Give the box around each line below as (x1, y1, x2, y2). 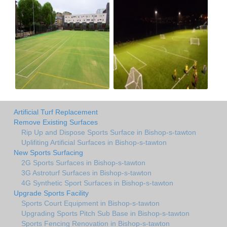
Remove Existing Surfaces (14, 118, 98, 126)
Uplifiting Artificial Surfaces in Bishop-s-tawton (21, 138, 167, 146)
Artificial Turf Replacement (14, 107, 98, 116)
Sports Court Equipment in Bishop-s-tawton (21, 199, 160, 207)
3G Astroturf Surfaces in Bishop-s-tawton (21, 168, 152, 177)
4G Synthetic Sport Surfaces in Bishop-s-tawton (21, 178, 173, 187)
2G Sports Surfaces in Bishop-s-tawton (21, 158, 145, 167)
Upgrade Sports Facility (14, 188, 89, 197)
